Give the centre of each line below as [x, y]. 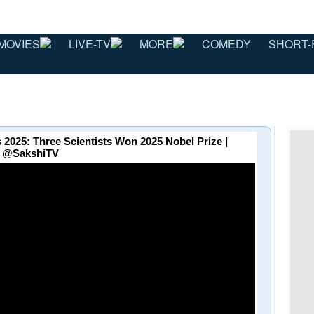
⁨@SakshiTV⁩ [31, 153]
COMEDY [226, 43]
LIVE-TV [90, 43]
